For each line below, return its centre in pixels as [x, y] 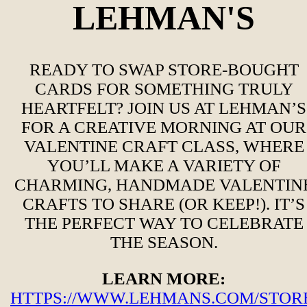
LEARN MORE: [164, 279]
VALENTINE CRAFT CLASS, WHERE [164, 147]
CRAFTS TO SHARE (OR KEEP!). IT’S [164, 204]
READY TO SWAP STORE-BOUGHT [164, 70]
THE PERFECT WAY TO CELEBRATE [164, 223]
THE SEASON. [164, 243]
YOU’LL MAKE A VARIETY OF [164, 166]
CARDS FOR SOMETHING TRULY [164, 89]
